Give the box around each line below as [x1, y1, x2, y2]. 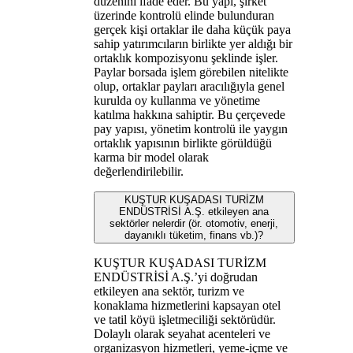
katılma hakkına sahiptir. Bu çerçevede [93, 107, 285, 121]
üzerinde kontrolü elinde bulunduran [93, 8, 274, 22]
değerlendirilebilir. [93, 164, 184, 178]
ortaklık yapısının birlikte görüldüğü [93, 136, 272, 150]
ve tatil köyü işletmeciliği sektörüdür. [93, 312, 276, 326]
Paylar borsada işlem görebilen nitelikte [93, 65, 288, 79]
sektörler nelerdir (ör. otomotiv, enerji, [110, 217, 279, 229]
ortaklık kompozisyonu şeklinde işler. [93, 50, 278, 65]
